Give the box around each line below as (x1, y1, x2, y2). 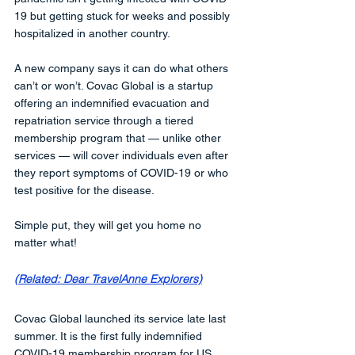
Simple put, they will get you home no (14, 218, 204, 231)
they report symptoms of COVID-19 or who (14, 166, 231, 179)
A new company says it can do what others (14, 61, 231, 74)
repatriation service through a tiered (14, 113, 197, 127)
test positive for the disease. (14, 183, 157, 197)
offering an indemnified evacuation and (14, 96, 212, 109)
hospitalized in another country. (14, 26, 173, 40)
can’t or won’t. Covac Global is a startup (14, 78, 216, 92)
